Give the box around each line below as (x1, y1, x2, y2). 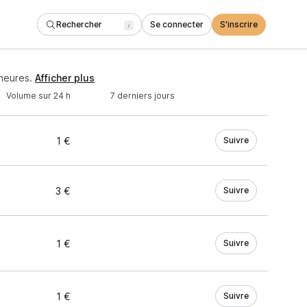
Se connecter (150, 19, 204, 29)
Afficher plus (35, 72, 95, 84)
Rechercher (56, 19, 102, 29)
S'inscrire (220, 19, 258, 29)
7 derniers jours (110, 90, 175, 101)
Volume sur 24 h (6, 90, 71, 101)
